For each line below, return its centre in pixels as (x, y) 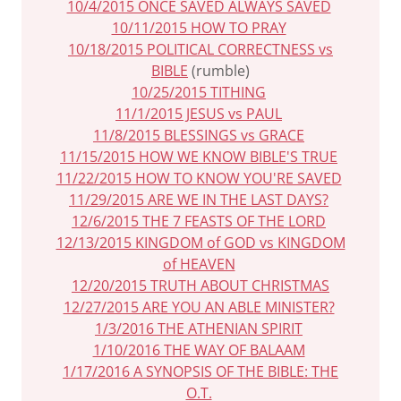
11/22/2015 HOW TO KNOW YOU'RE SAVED (199, 178)
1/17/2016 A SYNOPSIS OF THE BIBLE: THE (200, 371)
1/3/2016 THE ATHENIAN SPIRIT (199, 328)
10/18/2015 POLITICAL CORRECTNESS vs (200, 49)
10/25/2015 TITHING (199, 92)
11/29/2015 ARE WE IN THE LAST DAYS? (199, 200)
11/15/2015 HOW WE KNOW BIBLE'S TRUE (199, 157)
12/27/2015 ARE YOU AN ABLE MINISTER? (199, 307)
